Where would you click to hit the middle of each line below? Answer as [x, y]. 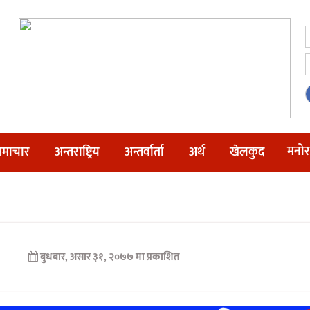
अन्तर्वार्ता [144, 152]
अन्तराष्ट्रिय [77, 152]
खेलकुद [247, 152]
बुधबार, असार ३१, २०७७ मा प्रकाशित [109, 257]
